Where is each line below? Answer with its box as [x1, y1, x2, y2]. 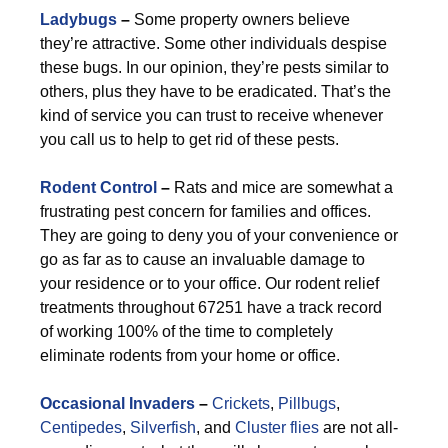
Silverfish [130, 419, 196, 436]
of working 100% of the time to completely [40, 323, 333, 340]
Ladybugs [40, 11, 117, 28]
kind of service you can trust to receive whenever [40, 107, 383, 124]
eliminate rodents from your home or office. [40, 347, 340, 364]
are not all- [319, 419, 398, 436]
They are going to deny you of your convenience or [40, 227, 398, 244]
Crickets [212, 395, 270, 412]
